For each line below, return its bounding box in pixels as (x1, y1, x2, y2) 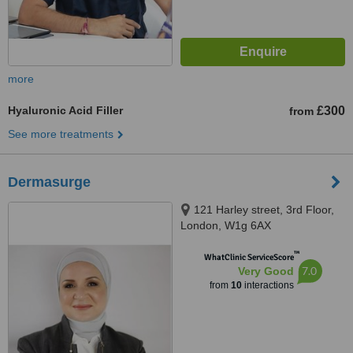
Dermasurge (8, 174, 91, 190)
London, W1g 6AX (180, 219, 271, 232)
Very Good (237, 265, 294, 277)
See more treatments (8, 128, 113, 140)
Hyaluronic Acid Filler (8, 104, 123, 117)
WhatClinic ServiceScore (203, 252, 294, 262)
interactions (241, 280, 294, 291)
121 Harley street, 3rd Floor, (194, 203, 334, 216)
